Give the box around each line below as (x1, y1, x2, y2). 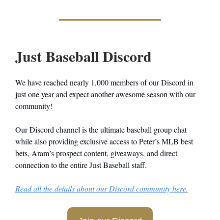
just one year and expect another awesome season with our (15, 88, 195, 99)
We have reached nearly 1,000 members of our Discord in (15, 77, 193, 87)
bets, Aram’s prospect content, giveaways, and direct (15, 147, 177, 158)
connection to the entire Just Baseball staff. (15, 159, 147, 170)
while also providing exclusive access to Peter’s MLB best (15, 136, 193, 146)
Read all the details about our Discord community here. (15, 183, 188, 193)
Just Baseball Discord (15, 45, 152, 67)
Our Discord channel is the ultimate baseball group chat (15, 124, 187, 135)
